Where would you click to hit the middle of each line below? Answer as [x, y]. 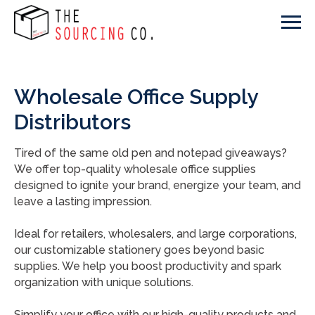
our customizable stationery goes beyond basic [139, 250]
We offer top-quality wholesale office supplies [135, 169]
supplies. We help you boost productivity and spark [148, 266]
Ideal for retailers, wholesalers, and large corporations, [155, 234]
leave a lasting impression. [83, 201]
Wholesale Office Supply [136, 97]
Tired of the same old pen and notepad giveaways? [150, 153]
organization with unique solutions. [104, 282]
